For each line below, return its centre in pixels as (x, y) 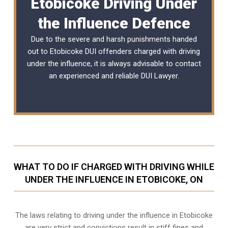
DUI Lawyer (159, 76)
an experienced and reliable (95, 76)
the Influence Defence (114, 23)
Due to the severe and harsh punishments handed (114, 39)
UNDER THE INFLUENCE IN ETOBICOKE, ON (114, 179)
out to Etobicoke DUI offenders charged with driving (114, 51)
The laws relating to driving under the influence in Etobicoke (114, 215)
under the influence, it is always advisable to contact (114, 63)
